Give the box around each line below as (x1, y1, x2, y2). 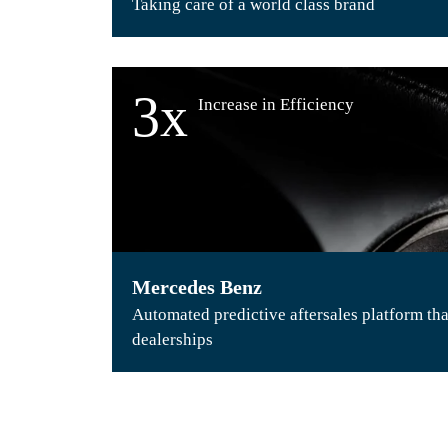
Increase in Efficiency (198, 95, 354, 114)
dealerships (132, 330, 213, 349)
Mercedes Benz (132, 276, 262, 298)
